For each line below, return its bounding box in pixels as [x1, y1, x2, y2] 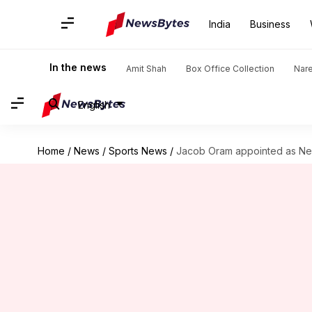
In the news [49, 61, 107, 73]
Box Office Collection [186, 63, 274, 74]
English [78, 98, 110, 111]
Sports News [108, 145, 167, 157]
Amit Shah [126, 63, 166, 74]
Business [250, 18, 290, 30]
